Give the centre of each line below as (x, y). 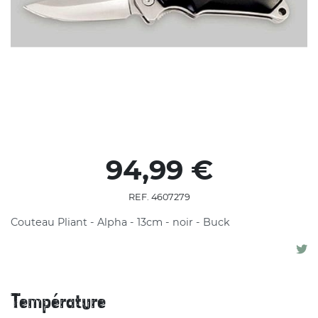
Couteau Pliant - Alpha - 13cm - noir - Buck (120, 222)
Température (58, 302)
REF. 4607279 (159, 197)
